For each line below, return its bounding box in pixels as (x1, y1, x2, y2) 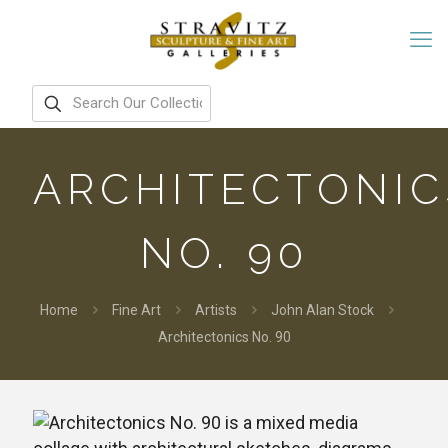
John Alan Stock (271, 302, 374, 318)
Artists (195, 302, 237, 318)
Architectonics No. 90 (157, 329, 291, 345)
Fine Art (112, 302, 161, 318)
